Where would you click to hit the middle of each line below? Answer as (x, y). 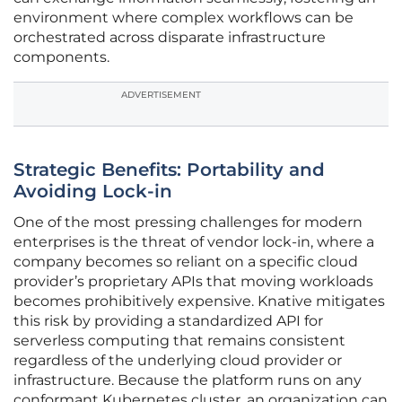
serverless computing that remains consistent (179, 341)
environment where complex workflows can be (184, 18)
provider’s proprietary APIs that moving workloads (193, 282)
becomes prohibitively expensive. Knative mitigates (199, 301)
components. (61, 57)
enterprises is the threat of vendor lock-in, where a (194, 242)
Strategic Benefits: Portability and (169, 170)
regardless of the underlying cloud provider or (178, 361)
